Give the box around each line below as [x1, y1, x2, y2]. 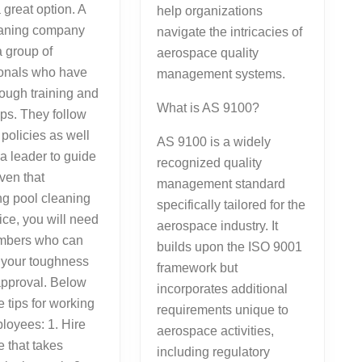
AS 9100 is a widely [156, 134, 271, 149]
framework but [156, 260, 238, 275]
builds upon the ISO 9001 [156, 239, 302, 254]
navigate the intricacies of [156, 24, 302, 39]
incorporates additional [156, 281, 288, 296]
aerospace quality [156, 45, 259, 60]
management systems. [156, 66, 285, 81]
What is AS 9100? [156, 100, 259, 115]
